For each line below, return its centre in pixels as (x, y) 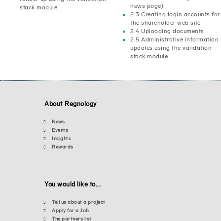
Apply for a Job (71, 210)
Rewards (63, 147)
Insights (61, 138)
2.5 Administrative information (174, 39)
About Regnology (71, 104)
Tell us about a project (79, 202)
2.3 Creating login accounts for (175, 14)
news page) (147, 6)
